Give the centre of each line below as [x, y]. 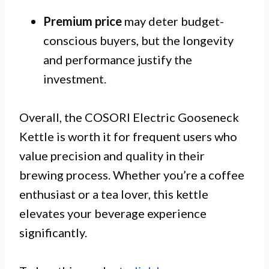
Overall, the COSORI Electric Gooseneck [129, 117]
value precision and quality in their [112, 156]
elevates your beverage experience [113, 213]
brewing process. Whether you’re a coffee [132, 175]
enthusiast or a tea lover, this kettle [114, 194]
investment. [75, 79]
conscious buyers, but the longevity [138, 41]
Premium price [83, 21]
